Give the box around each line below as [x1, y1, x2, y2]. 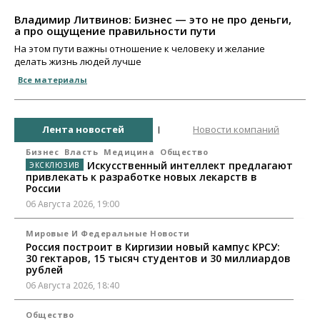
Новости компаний [193, 123, 279, 136]
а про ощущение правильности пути [14, 23, 216, 38]
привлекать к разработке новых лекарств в [26, 169, 257, 184]
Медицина [104, 146, 154, 157]
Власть [64, 146, 98, 157]
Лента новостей [42, 123, 124, 136]
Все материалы [18, 74, 87, 85]
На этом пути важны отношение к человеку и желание [14, 41, 265, 55]
